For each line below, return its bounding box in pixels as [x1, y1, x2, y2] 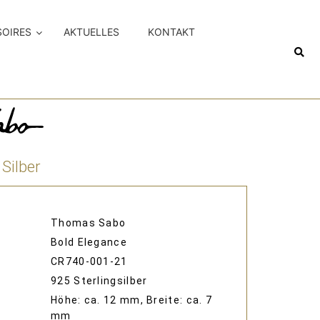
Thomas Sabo [51, 217, 126, 229]
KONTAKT [148, 26, 196, 39]
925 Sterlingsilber [51, 275, 148, 287]
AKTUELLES [64, 26, 120, 39]
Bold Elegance [51, 236, 127, 249]
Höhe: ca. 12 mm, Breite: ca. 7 [51, 294, 213, 306]
